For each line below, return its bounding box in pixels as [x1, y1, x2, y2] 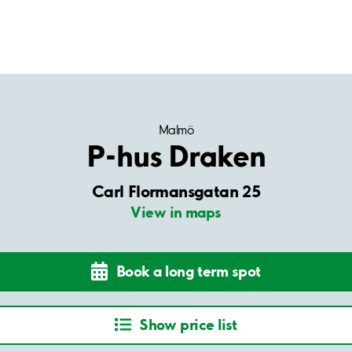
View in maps [130, 203, 222, 222]
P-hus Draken [86, 137, 266, 174]
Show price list [139, 315, 237, 335]
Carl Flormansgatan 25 [91, 181, 261, 201]
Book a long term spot [115, 262, 261, 281]
